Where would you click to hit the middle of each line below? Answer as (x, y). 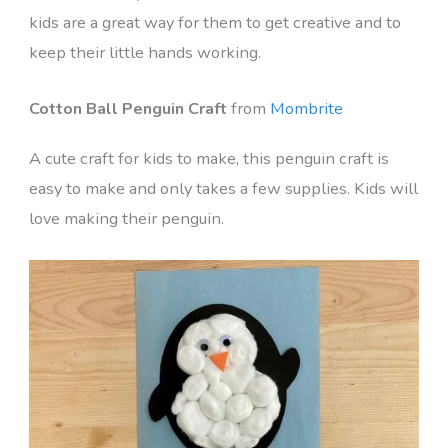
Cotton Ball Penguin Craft (127, 109)
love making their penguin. (126, 219)
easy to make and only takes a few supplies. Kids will (223, 189)
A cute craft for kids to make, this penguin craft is (208, 159)
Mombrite (306, 109)
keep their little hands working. (144, 52)
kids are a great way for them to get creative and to (214, 22)
